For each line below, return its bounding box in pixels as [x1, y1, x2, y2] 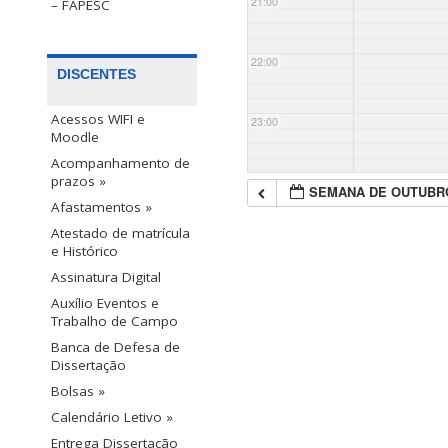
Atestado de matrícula [51, 224, 190, 243]
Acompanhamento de [51, 154, 190, 173]
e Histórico [51, 242, 118, 261]
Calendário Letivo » [51, 408, 173, 427]
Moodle [51, 128, 99, 147]
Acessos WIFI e [51, 110, 145, 129]
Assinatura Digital [51, 268, 161, 287]
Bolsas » [51, 382, 105, 401]
